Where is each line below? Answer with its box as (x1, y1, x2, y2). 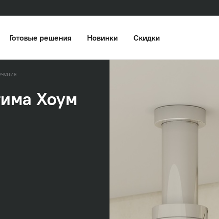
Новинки (87, 33, 118, 43)
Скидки (133, 33, 160, 43)
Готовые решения (9, 33, 71, 43)
